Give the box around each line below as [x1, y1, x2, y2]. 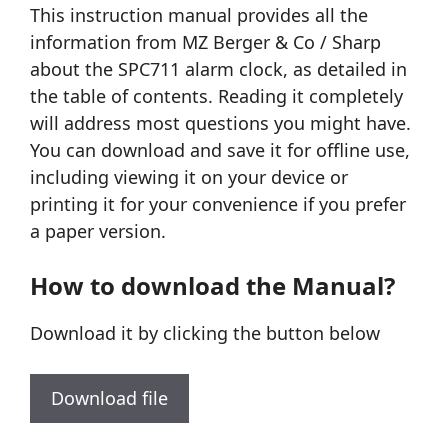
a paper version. [30, 219, 166, 244]
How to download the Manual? [30, 269, 395, 303]
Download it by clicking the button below [30, 321, 380, 346]
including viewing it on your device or [30, 165, 348, 190]
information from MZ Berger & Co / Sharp [30, 30, 381, 55]
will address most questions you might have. [30, 111, 411, 136]
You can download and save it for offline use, [30, 138, 410, 163]
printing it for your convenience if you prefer [30, 192, 406, 217]
